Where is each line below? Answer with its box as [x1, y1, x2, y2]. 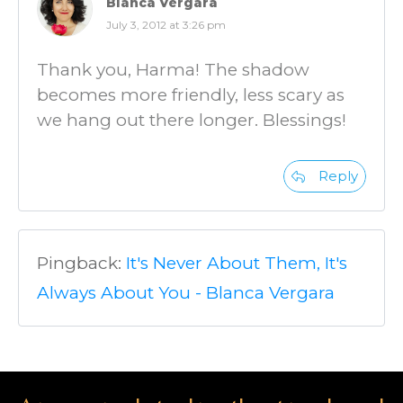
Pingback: [37, 253, 126, 273]
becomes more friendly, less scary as [37, 85, 345, 105]
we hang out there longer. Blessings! [37, 110, 346, 130]
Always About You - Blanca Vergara [37, 282, 335, 303]
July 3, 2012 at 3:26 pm [106, 18, 226, 31]
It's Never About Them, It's [126, 253, 347, 273]
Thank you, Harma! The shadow [37, 59, 309, 80]
